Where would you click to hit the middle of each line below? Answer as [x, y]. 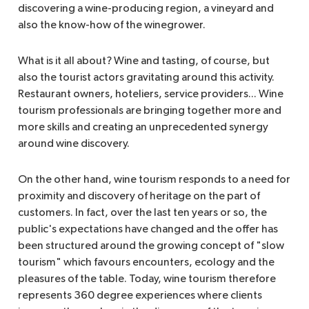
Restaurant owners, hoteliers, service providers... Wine [151, 95]
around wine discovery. [74, 144]
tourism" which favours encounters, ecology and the [146, 263]
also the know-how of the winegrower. [113, 26]
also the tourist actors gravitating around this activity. [146, 78]
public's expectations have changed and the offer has [148, 230]
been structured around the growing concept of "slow [151, 247]
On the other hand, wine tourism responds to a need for [154, 180]
